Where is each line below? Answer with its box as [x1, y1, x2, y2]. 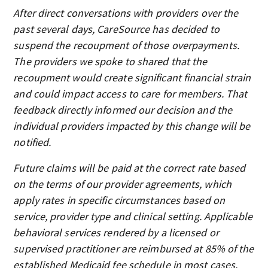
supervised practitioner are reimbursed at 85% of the [13, 242, 254, 255]
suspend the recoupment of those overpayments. [13, 38, 239, 52]
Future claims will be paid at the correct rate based [13, 161, 246, 175]
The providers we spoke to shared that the [13, 54, 208, 68]
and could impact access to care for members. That [13, 87, 248, 100]
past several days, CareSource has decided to [13, 22, 220, 36]
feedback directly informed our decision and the [13, 103, 233, 117]
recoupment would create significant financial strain [13, 71, 251, 84]
